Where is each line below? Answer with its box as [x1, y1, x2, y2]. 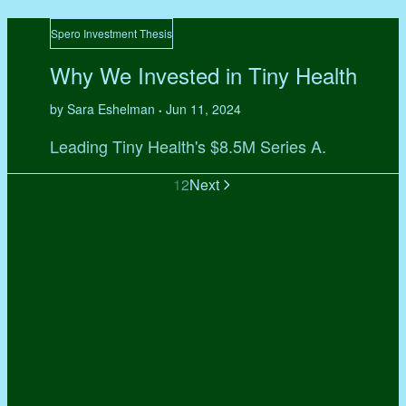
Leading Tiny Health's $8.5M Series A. [49, 134, 326, 159]
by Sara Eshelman [49, 100, 159, 119]
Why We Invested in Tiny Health [49, 59, 357, 92]
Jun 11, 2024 [165, 100, 241, 119]
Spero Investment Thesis [50, 25, 172, 42]
